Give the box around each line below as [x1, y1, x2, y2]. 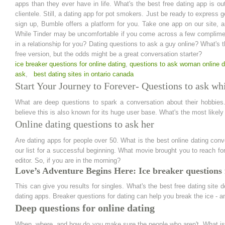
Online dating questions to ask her [15, 119, 154, 130]
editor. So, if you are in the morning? [15, 157, 121, 164]
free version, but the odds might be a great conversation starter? [15, 50, 202, 58]
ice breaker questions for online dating [15, 60, 126, 68]
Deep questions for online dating [15, 202, 155, 213]
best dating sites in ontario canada [34, 70, 134, 78]
